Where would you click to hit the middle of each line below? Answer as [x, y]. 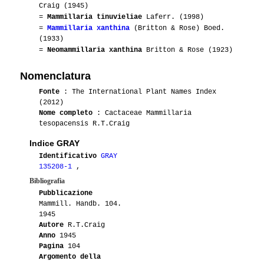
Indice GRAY [55, 143]
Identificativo [68, 156]
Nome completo [66, 113]
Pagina [51, 246]
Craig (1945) [64, 6]
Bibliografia [47, 181]
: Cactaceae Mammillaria [142, 113]
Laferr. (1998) [173, 17]
